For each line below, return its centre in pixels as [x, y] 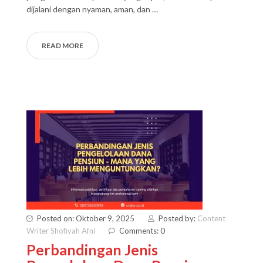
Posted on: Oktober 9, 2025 [86, 218]
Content [211, 218]
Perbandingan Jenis [92, 249]
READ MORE [63, 45]
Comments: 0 [142, 231]
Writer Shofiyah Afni [61, 231]
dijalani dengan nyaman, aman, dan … [92, 9]
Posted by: [178, 218]
